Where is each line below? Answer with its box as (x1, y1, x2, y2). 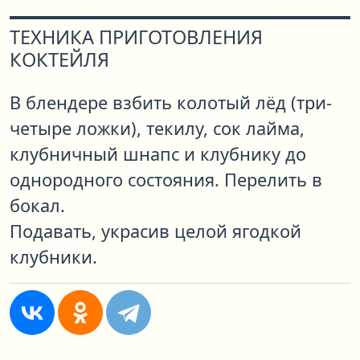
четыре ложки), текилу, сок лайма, (10, 117, 305, 141)
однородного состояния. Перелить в (10, 168, 322, 192)
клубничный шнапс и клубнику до (10, 142, 306, 166)
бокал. (10, 194, 65, 218)
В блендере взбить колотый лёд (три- (10, 91, 332, 115)
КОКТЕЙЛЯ (10, 47, 109, 73)
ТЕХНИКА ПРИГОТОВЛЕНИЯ (10, 24, 263, 51)
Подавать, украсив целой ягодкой (10, 219, 301, 243)
